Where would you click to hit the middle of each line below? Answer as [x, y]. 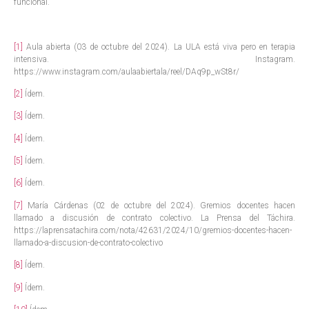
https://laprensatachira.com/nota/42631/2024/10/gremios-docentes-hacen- [153, 230]
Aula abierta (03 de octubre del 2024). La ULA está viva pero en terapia [159, 47]
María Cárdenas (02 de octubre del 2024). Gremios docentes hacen [159, 205]
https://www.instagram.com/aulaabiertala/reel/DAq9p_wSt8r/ [127, 71]
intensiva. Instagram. [154, 59]
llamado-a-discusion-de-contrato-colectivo [88, 242]
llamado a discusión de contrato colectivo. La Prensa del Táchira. [154, 218]
